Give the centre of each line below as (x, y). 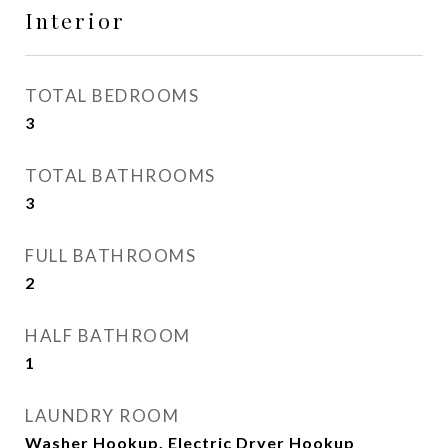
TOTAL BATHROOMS (120, 175)
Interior (75, 20)
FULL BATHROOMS (110, 255)
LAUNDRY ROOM (102, 415)
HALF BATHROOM (108, 335)
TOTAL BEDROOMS (112, 95)
